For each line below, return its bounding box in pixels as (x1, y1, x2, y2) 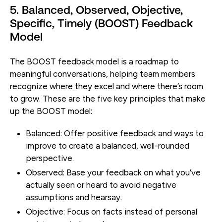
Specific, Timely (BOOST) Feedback (10, 16, 193, 30)
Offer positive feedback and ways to (62, 128, 204, 138)
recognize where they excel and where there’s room (10, 81, 203, 91)
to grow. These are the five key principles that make (10, 93, 206, 104)
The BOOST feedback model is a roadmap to (10, 56, 179, 66)
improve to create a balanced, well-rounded (26, 140, 189, 151)
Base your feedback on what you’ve (64, 167, 201, 177)
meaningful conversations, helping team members (10, 68, 195, 79)
